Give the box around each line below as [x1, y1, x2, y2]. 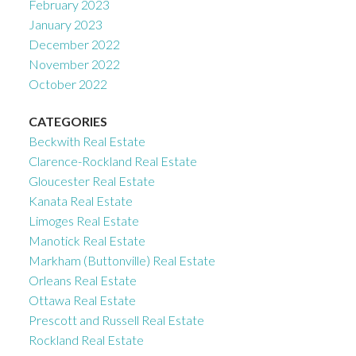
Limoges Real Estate [28, 212, 139, 228]
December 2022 [28, 36, 120, 52]
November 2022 [28, 56, 120, 72]
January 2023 [28, 16, 103, 32]
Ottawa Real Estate [28, 292, 136, 308]
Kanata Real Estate [28, 192, 133, 208]
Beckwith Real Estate [28, 133, 145, 149]
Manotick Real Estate [28, 232, 145, 248]
